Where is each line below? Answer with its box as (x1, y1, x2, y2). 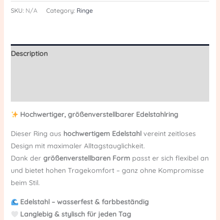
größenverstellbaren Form (43, 154, 130, 163)
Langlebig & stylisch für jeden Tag (20, 210, 132, 219)
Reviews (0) (10, 87, 48, 97)
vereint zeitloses (141, 129, 196, 138)
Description (10, 49, 48, 58)
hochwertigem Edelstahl (63, 129, 141, 138)
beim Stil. (10, 178, 40, 188)
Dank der (10, 154, 43, 163)
